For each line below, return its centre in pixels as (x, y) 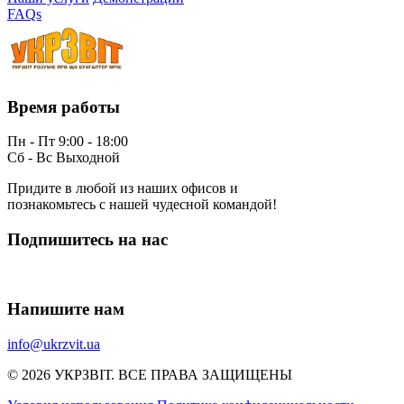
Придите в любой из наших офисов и (123, 188)
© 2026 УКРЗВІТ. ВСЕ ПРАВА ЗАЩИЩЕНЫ (150, 375)
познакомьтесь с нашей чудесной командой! (142, 205)
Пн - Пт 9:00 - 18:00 (68, 142)
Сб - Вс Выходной (64, 158)
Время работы (64, 106)
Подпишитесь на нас (87, 240)
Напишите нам (66, 309)
